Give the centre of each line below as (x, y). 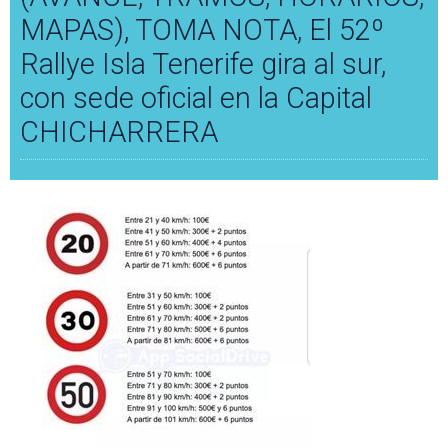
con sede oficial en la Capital (196, 98)
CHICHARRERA (119, 132)
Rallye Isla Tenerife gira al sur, (203, 64)
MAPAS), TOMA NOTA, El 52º (202, 30)
